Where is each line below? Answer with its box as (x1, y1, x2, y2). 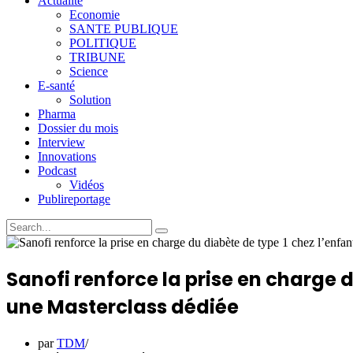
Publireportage (38, 192, 110, 206)
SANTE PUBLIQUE (69, 22, 178, 35)
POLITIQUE (69, 36, 136, 50)
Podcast (38, 164, 76, 177)
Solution (69, 93, 111, 106)
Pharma (38, 107, 76, 121)
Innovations (38, 150, 96, 163)
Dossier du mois (38, 121, 118, 135)
